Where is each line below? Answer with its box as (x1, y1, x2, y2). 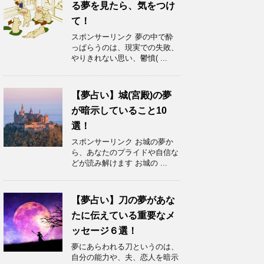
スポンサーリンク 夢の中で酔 (71, 32, 173, 42)
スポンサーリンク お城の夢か (71, 137, 173, 147)
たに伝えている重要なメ (71, 210, 175, 221)
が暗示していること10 (71, 105, 167, 116)
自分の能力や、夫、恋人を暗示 (71, 253, 179, 262)
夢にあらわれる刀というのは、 (71, 242, 179, 252)
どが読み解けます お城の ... (71, 159, 167, 168)
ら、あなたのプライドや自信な (71, 148, 179, 157)
